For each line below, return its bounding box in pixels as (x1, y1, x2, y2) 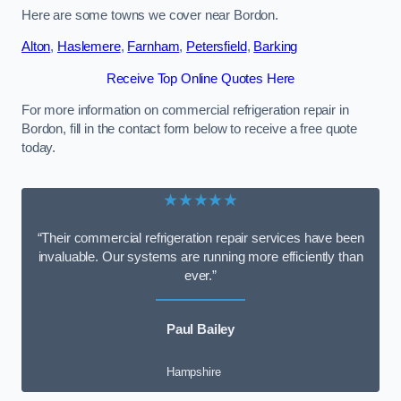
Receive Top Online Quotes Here (106, 71, 295, 86)
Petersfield (186, 39, 247, 55)
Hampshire (166, 365, 221, 380)
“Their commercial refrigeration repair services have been (37, 231, 364, 246)
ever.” (183, 269, 218, 284)
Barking (253, 39, 298, 55)
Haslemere (57, 39, 121, 55)
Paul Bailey (166, 321, 235, 337)
